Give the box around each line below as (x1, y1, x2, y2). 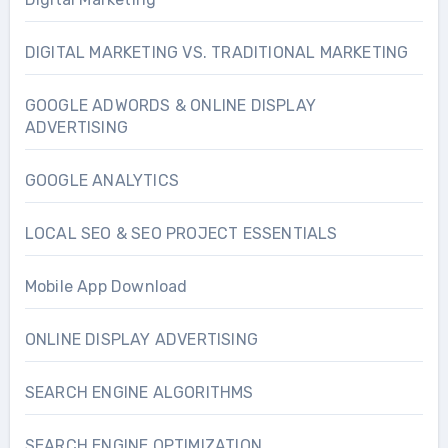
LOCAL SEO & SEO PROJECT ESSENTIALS (24, 223, 338, 243)
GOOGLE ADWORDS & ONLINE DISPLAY (24, 95, 316, 115)
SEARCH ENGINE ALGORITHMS (24, 382, 254, 402)
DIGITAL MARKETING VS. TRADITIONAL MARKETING (24, 42, 409, 62)
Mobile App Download (24, 276, 188, 296)
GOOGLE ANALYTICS (24, 170, 179, 190)
